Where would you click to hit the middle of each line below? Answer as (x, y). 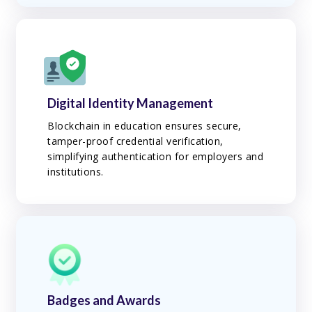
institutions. (76, 172)
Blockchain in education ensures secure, (145, 126)
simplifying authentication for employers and (156, 157)
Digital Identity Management (131, 103)
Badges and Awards (104, 300)
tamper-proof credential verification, (135, 141)
